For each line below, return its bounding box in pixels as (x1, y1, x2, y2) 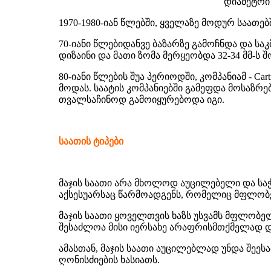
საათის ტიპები (59, 136, 123, 146)
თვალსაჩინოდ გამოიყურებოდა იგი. (59, 94, 224, 105)
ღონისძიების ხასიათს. (59, 255, 160, 265)
